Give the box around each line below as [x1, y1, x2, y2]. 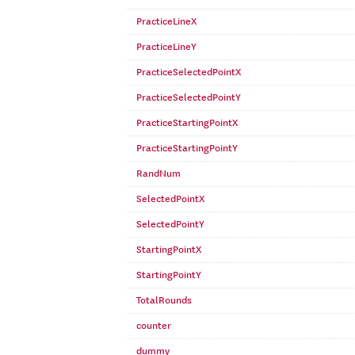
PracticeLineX [136, 15, 197, 28]
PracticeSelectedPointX [136, 66, 241, 78]
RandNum [136, 167, 181, 180]
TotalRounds [136, 294, 192, 307]
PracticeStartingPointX [136, 116, 238, 129]
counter [136, 319, 171, 332]
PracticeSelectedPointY [136, 91, 241, 104]
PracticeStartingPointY [136, 142, 238, 155]
